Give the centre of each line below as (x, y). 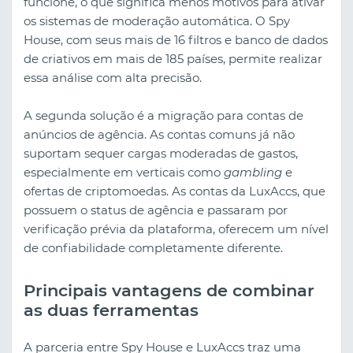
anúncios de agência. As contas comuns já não (159, 134)
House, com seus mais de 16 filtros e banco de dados (176, 39)
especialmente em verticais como (124, 172)
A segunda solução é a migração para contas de (163, 115)
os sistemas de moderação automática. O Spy (157, 20)
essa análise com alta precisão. (113, 77)
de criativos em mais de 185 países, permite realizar (173, 58)
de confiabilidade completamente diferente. (153, 247)
